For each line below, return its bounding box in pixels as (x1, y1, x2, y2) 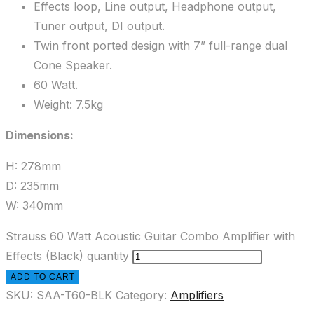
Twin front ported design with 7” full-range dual (34, 39, 287, 53)
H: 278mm (6, 159, 61, 174)
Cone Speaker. (34, 58, 112, 73)
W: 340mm (6, 198, 63, 213)
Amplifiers (170, 288, 224, 303)
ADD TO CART (11, 272, 75, 282)
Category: (116, 288, 170, 303)
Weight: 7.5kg (34, 97, 103, 112)
